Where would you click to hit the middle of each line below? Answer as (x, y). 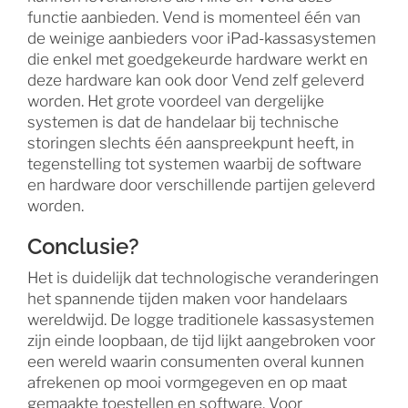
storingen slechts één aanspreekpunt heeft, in (191, 143)
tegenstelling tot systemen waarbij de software (194, 163)
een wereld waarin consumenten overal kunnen (196, 361)
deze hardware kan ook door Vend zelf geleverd (196, 80)
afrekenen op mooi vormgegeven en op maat (187, 382)
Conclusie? (83, 246)
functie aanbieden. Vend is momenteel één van (194, 17)
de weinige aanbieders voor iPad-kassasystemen (202, 38)
